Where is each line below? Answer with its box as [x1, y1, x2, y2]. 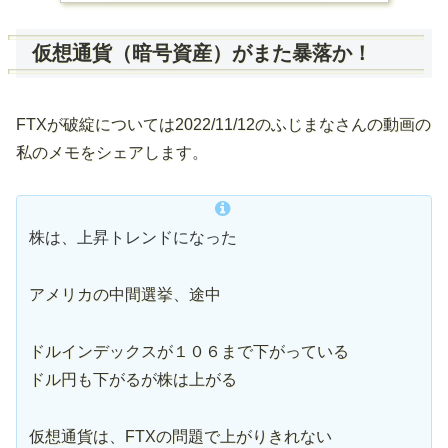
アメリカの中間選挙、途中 [29, 286, 221, 304]
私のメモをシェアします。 [16, 143, 208, 161]
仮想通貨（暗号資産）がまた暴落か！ [32, 42, 372, 65]
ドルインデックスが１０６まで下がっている [29, 342, 349, 360]
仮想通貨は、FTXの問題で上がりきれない [29, 427, 332, 445]
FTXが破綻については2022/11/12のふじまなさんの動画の [16, 115, 431, 133]
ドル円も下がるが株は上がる [29, 370, 237, 388]
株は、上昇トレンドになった [29, 229, 237, 247]
